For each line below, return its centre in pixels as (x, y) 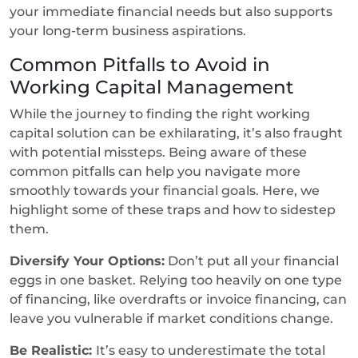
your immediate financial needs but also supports (171, 11)
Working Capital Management (154, 86)
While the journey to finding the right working (160, 113)
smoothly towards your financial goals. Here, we (165, 190)
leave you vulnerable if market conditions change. (173, 318)
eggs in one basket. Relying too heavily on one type (176, 280)
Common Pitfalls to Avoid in (140, 64)
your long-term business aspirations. (129, 30)
